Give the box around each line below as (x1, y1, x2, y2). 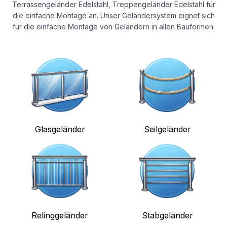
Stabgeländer (141, 210, 193, 220)
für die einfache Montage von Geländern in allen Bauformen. (12, 22, 215, 31)
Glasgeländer (34, 124, 85, 134)
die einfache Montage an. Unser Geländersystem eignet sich (12, 11, 215, 20)
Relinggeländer (31, 210, 88, 220)
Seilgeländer (143, 124, 191, 134)
